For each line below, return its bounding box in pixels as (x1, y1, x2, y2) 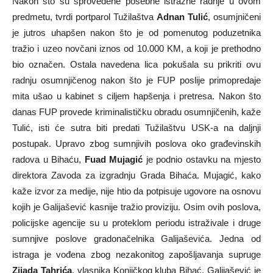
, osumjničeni (208, 12, 261, 22)
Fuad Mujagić (84, 154, 143, 165)
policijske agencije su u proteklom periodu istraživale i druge (12, 218, 261, 228)
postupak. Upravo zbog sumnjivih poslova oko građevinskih (12, 138, 261, 149)
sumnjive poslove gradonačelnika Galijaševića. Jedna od (12, 233, 261, 244)
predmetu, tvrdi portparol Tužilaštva (12, 12, 157, 22)
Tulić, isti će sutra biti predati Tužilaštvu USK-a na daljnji (12, 122, 261, 133)
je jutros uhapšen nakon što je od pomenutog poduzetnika (12, 27, 261, 38)
